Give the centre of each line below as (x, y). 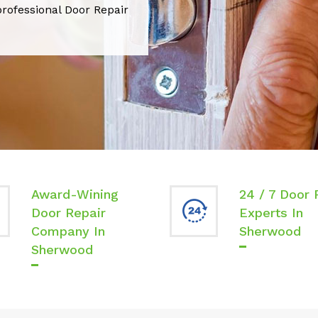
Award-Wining (75, 194)
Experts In (271, 213)
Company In (68, 231)
